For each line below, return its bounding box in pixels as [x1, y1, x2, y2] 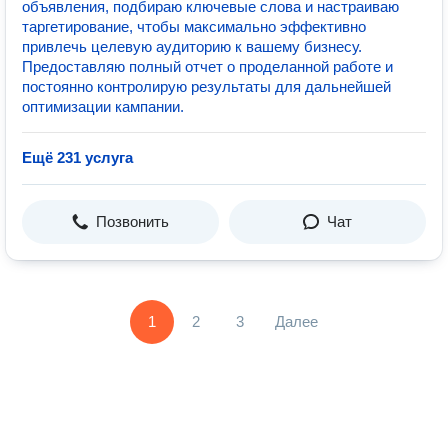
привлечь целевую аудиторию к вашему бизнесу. [22, 38, 362, 55]
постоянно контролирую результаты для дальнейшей [22, 78, 391, 95]
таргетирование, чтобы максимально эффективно [22, 18, 366, 35]
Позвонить [96, 213, 169, 230]
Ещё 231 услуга [22, 149, 133, 166]
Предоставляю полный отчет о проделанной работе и [22, 58, 393, 75]
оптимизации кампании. [22, 98, 184, 115]
